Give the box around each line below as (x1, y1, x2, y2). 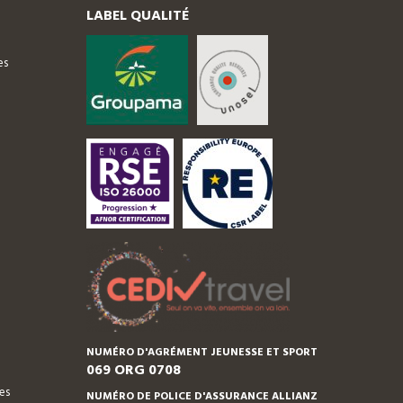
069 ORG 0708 (86, 359, 181, 383)
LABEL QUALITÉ (86, 4, 189, 29)
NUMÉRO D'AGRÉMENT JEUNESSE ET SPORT (86, 344, 318, 363)
